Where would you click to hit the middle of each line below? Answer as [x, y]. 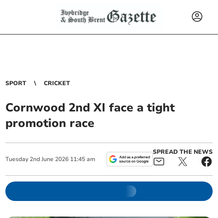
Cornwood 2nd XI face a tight [90, 108]
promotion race [50, 123]
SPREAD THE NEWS [182, 152]
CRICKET [57, 83]
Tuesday [17, 159]
